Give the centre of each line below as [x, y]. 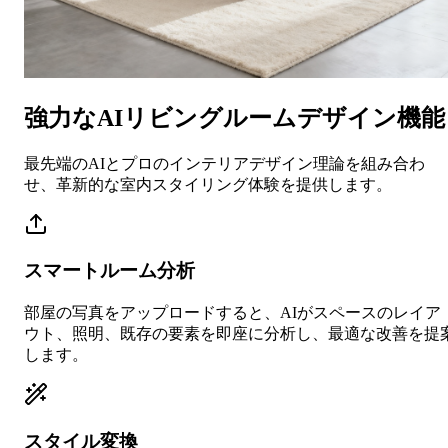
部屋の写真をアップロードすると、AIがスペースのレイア [232, 313]
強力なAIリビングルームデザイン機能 [234, 117]
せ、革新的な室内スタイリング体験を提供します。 [208, 184]
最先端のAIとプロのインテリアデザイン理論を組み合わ [224, 163]
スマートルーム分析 [109, 271]
